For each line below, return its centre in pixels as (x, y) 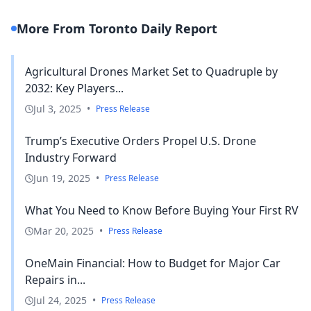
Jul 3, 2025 (57, 108)
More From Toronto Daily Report (117, 28)
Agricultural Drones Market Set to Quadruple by (151, 71)
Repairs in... (55, 279)
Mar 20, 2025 (64, 230)
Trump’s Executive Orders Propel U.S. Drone (141, 141)
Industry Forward (71, 157)
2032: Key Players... (74, 88)
